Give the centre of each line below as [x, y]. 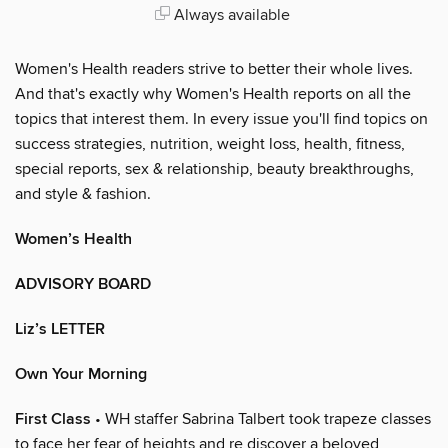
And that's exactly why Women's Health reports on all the [213, 93]
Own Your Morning [81, 374]
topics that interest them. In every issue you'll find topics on [221, 118]
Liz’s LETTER [60, 329]
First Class [53, 419]
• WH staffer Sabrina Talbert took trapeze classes [261, 418]
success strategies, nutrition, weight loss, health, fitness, [210, 143]
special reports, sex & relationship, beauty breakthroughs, [214, 168]
